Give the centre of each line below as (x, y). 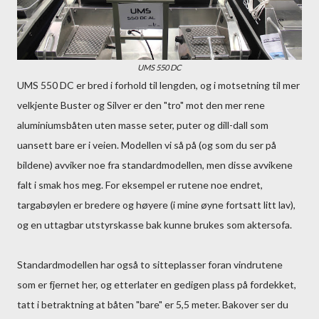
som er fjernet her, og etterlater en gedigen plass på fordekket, (157, 284)
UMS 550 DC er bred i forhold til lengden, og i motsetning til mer (158, 85)
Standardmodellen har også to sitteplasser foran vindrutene (150, 265)
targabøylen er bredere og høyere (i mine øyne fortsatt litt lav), (156, 205)
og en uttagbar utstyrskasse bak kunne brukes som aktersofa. (155, 225)
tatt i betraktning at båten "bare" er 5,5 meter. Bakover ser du (153, 304)
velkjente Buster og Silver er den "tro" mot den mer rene (141, 105)
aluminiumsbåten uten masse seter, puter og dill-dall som (143, 125)
